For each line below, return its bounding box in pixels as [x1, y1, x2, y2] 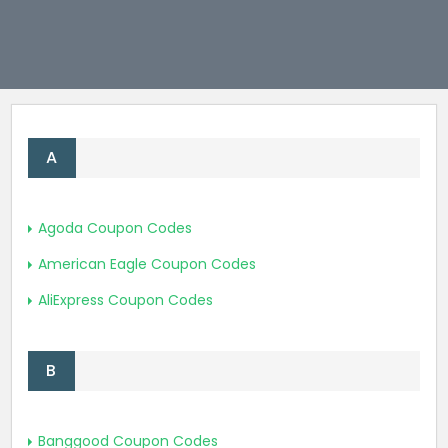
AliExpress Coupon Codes [37, 290, 213, 311]
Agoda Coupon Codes [37, 218, 192, 239]
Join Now [12, 12, 73, 32]
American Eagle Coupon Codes [37, 254, 256, 275]
